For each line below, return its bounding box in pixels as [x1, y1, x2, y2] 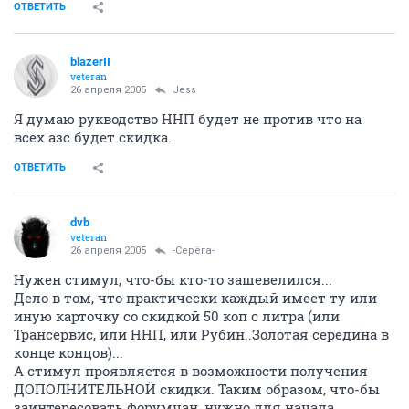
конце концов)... [14, 342, 123, 362]
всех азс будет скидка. [14, 127, 172, 146]
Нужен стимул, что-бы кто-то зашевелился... [14, 269, 332, 288]
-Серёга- [173, 244, 215, 257]
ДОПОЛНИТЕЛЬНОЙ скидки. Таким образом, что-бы [14, 379, 380, 398]
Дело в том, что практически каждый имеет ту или [14, 288, 377, 307]
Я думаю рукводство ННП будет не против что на [14, 109, 362, 128]
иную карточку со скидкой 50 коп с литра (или [14, 306, 340, 325]
